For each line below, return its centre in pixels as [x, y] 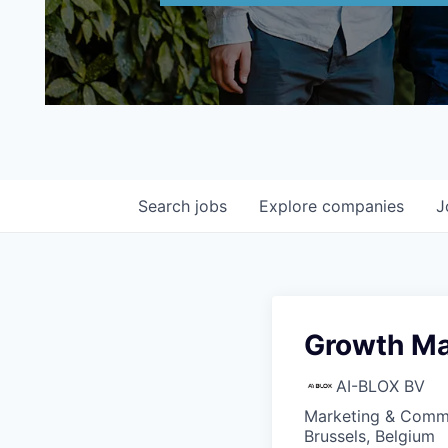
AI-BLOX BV [380, 386]
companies [363, 206]
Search [166, 206]
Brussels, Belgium [369, 436]
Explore [290, 206]
